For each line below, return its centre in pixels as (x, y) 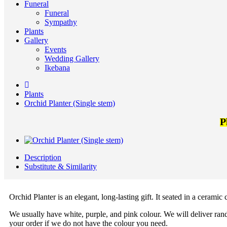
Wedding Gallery (72, 59)
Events (55, 49)
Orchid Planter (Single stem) (70, 103)
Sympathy (61, 22)
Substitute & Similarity (61, 166)
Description (43, 157)
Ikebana (57, 68)
